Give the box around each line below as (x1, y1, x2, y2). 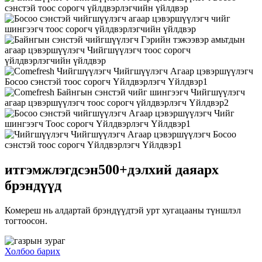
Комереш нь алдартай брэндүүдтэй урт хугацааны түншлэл (5, 205, 241, 216)
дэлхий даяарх (127, 162, 219, 178)
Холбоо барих (5, 246, 60, 257)
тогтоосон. (5, 216, 47, 226)
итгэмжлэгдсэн (5, 162, 98, 178)
